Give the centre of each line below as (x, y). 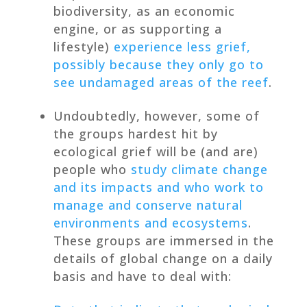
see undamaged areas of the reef (161, 82)
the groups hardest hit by (135, 133)
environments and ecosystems (150, 222)
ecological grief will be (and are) (156, 151)
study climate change (199, 169)
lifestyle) (83, 46)
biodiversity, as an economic (144, 11)
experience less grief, (182, 46)
